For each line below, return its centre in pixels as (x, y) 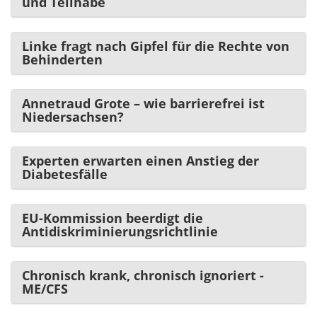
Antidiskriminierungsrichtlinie (120, 231)
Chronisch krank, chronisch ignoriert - (143, 275)
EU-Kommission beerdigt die (113, 218)
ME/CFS (45, 288)
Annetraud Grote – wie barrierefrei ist (143, 103)
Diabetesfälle (65, 174)
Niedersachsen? (73, 116)
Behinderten (62, 59)
